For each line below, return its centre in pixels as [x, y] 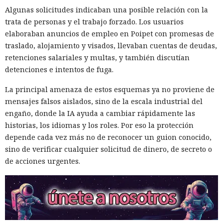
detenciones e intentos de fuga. [59, 70]
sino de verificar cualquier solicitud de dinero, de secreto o [109, 149]
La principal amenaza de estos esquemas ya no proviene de [110, 90]
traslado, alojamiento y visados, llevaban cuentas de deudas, [111, 46]
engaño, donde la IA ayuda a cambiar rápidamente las [100, 113]
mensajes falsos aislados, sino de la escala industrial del [104, 102]
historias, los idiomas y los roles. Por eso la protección [99, 125]
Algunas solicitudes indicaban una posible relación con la [107, 10]
